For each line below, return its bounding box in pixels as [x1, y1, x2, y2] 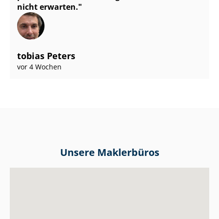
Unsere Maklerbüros [60, 145, 159, 159]
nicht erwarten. [17, 1, 78, 13]
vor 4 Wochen [17, 62, 62, 72]
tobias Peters [17, 50, 75, 62]
